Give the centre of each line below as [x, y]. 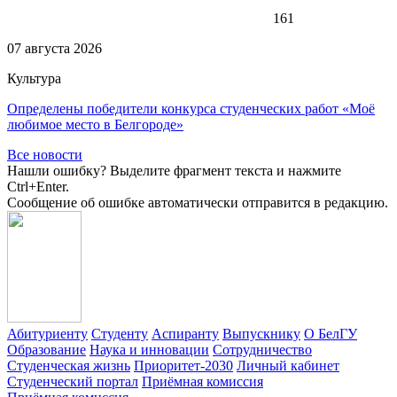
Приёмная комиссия [202, 381]
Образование [47, 349]
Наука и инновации [149, 349]
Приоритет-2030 [183, 365]
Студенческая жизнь [69, 365]
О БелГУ [331, 333]
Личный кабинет [288, 365]
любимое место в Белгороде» [95, 124]
